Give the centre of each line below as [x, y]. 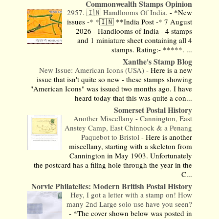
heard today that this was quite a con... [134, 98]
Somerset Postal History [153, 109]
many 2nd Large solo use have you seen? [130, 204]
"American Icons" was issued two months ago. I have [111, 88]
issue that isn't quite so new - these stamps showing [115, 79]
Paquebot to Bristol [111, 137]
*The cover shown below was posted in [133, 213]
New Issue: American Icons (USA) [93, 70]
